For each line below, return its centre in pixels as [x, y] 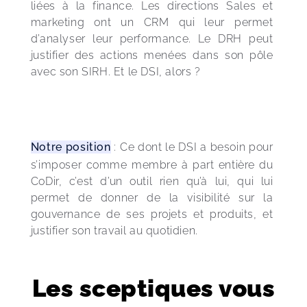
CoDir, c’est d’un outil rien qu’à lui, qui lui [153, 181]
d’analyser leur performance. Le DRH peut [153, 39]
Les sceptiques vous [153, 288]
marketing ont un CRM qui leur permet [153, 22]
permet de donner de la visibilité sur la [153, 198]
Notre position [71, 147]
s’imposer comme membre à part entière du [153, 165]
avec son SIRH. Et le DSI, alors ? [115, 72]
